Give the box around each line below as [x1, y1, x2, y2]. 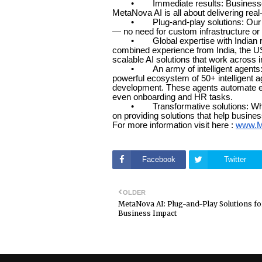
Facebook [142, 154, 175, 164]
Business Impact [118, 208, 177, 218]
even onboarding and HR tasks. [112, 92, 233, 102]
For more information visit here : [112, 120, 236, 130]
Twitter [224, 154, 246, 164]
